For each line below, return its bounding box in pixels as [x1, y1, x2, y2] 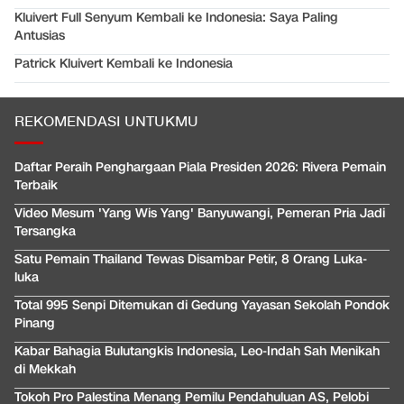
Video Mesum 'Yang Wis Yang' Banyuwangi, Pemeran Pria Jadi [14, 205, 385, 223]
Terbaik [14, 177, 58, 195]
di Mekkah [14, 361, 76, 379]
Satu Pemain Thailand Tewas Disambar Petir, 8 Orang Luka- [14, 251, 367, 269]
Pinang [14, 315, 55, 333]
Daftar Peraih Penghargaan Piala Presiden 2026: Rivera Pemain [14, 159, 386, 177]
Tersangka [14, 223, 76, 241]
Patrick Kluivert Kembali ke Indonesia [14, 55, 233, 73]
